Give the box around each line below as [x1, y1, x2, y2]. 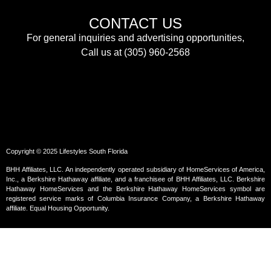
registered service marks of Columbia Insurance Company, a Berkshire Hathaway [6, 195, 265, 203]
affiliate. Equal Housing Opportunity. [6, 204, 109, 212]
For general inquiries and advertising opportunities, [27, 33, 244, 44]
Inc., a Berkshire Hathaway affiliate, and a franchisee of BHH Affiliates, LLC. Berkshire [6, 175, 265, 183]
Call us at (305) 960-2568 [81, 47, 190, 58]
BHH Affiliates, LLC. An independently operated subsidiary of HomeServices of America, [6, 166, 265, 174]
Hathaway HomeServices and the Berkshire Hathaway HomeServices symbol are [6, 185, 265, 193]
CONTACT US [89, 15, 182, 32]
